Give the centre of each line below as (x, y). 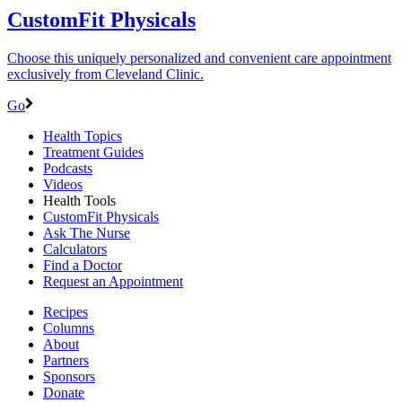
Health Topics (83, 135)
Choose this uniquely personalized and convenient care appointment (199, 57)
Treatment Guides (93, 152)
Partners (66, 360)
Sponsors (69, 376)
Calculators (75, 249)
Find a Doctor (83, 265)
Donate (64, 392)
